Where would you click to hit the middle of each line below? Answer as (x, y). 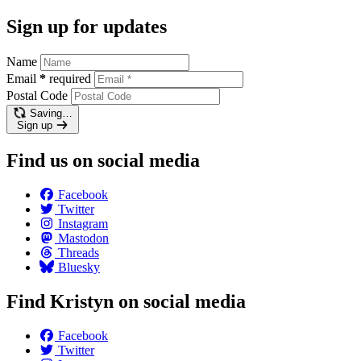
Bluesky (79, 267)
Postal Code (37, 96)
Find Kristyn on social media (126, 301)
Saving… (51, 114)
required (70, 79)
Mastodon (83, 238)
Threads (79, 252)
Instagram (83, 223)
